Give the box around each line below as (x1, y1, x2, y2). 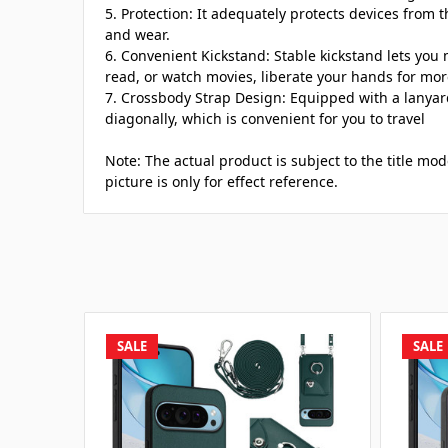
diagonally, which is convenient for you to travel (105, 109, 425, 129)
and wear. (105, 25, 170, 45)
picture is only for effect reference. (105, 172, 338, 192)
